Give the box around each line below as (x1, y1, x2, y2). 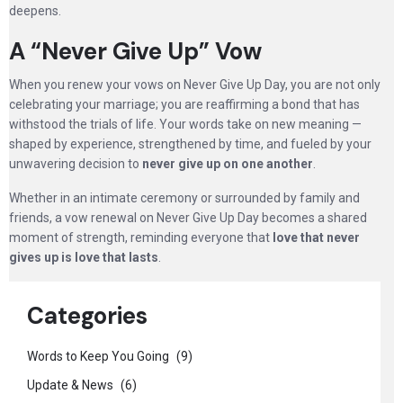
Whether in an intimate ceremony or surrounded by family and (9, 191, 360, 205)
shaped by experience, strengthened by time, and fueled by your (9, 137, 372, 151)
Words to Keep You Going (27, 349, 172, 363)
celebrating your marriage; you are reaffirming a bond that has (9, 97, 360, 112)
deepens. (9, 4, 61, 18)
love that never (273, 230, 360, 245)
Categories (27, 300, 148, 331)
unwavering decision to (9, 157, 142, 171)
